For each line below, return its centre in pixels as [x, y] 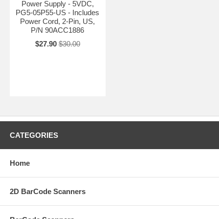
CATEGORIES [34, 135]
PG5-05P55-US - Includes [58, 12]
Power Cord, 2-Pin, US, [58, 21]
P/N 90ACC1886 [58, 30]
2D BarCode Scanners [48, 191]
